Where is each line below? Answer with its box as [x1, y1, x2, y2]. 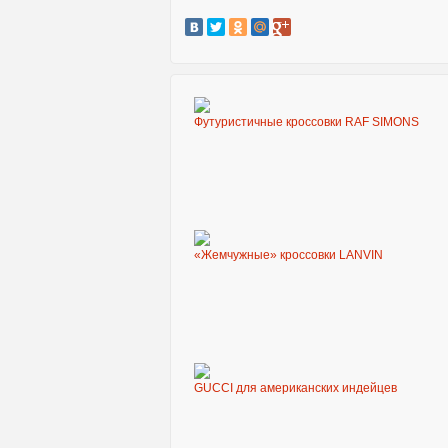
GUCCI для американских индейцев [194, 381, 397, 395]
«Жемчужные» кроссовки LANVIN [194, 248, 383, 262]
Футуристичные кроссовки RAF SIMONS [194, 115, 419, 129]
